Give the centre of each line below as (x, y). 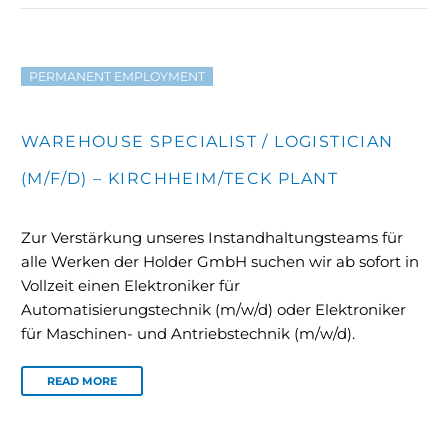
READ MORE (82, 381)
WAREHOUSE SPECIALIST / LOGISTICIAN (207, 141)
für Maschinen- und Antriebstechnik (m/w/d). (188, 334)
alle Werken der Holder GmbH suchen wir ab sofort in (220, 262)
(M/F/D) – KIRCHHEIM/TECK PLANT (179, 178)
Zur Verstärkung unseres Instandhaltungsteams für (212, 238)
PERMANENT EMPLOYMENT (117, 77)
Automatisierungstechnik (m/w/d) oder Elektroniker (213, 310)
